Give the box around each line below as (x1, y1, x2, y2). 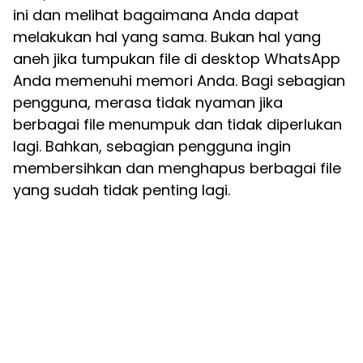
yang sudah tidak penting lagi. (13, 180, 230, 200)
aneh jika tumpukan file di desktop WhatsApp (13, 49, 340, 69)
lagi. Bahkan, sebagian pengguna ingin (13, 136, 291, 156)
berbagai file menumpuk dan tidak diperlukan (13, 114, 342, 135)
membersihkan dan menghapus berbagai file (13, 158, 341, 178)
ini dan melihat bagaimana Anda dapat (13, 5, 299, 25)
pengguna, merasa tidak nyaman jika (13, 92, 283, 113)
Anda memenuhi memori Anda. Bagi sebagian (13, 70, 345, 91)
